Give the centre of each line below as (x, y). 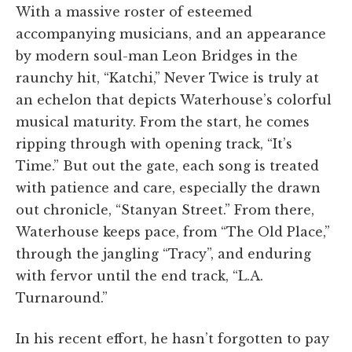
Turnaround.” (62, 297)
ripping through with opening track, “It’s (154, 143)
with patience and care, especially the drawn (168, 187)
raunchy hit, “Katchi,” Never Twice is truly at (167, 77)
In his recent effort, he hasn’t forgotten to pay (172, 338)
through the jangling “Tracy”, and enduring (163, 253)
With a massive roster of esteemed (134, 11)
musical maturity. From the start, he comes (163, 121)
